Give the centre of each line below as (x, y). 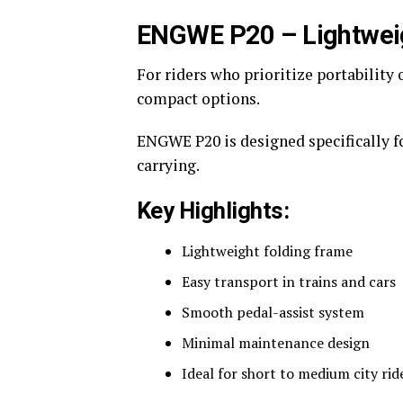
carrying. (168, 165)
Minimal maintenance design (276, 343)
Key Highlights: (213, 210)
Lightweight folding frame (267, 251)
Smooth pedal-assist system (273, 312)
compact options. (198, 99)
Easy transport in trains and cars (289, 282)
